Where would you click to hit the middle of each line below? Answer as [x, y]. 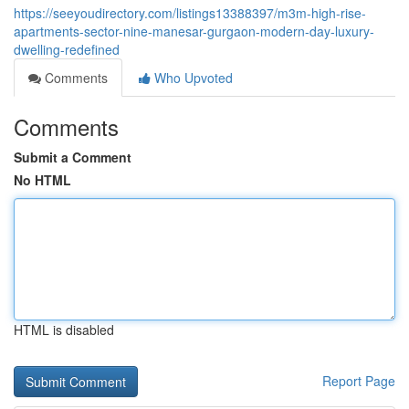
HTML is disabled [64, 330]
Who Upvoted [192, 78]
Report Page [359, 381]
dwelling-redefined [67, 49]
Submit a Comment [73, 157]
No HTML [42, 180]
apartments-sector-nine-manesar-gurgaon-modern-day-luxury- [194, 31]
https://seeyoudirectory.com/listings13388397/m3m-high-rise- [190, 13]
